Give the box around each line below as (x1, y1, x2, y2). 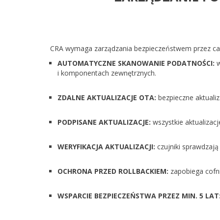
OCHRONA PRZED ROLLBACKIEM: (57, 166, 168, 176)
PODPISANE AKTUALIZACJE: (57, 117, 151, 127)
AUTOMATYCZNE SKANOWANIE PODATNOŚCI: (57, 58, 215, 68)
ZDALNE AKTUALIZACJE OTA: (57, 93, 156, 102)
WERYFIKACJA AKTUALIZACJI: (57, 142, 155, 151)
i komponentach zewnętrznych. (57, 68, 156, 78)
